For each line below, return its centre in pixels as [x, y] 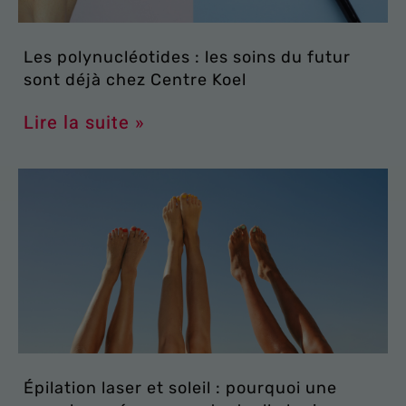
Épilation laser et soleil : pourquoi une [180, 387]
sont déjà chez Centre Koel [135, 79]
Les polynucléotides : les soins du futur [187, 57]
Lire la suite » [84, 122]
